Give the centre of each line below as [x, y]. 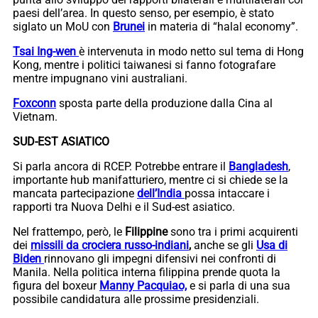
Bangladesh [258, 166]
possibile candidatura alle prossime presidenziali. [136, 299]
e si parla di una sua [238, 285]
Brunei [129, 26]
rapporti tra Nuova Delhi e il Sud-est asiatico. [124, 207]
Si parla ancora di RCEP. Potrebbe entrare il [121, 166]
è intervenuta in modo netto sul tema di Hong [191, 51]
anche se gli [224, 245]
